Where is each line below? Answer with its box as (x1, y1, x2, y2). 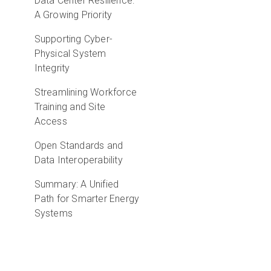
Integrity (34, 62, 70, 74)
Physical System (34, 48, 106, 59)
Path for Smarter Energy (34, 193, 140, 204)
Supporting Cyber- (34, 33, 113, 45)
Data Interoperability (34, 154, 123, 166)
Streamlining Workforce (34, 87, 137, 98)
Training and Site (34, 101, 105, 113)
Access (34, 116, 67, 127)
